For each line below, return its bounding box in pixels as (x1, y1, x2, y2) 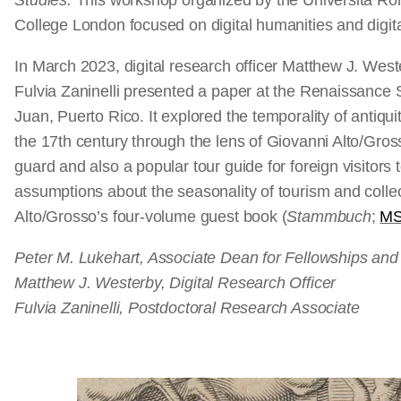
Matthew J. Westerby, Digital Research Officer (14, 274, 337, 292)
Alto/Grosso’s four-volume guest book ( (14, 208, 287, 226)
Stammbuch (286, 208, 371, 226)
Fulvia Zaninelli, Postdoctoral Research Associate (14, 299, 360, 317)
